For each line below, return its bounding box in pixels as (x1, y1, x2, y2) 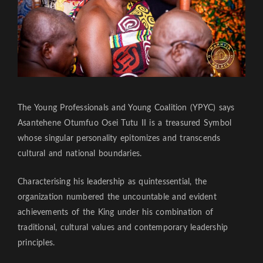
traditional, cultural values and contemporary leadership (18, 223, 228, 232)
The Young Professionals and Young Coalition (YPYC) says (18, 103, 235, 112)
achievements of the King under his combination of (18, 208, 214, 217)
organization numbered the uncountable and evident (18, 193, 217, 201)
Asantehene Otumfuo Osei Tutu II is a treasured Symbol (18, 119, 232, 127)
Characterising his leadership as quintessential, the (18, 177, 207, 186)
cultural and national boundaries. (18, 149, 142, 158)
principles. (18, 238, 55, 247)
